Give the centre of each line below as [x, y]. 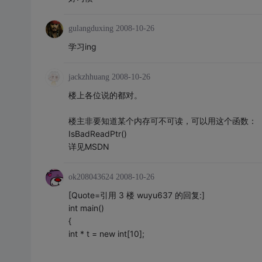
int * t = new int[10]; [106, 234]
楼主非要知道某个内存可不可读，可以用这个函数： [162, 121]
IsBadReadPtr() [97, 134]
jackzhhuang [89, 77]
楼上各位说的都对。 [105, 95]
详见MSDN [89, 146]
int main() [86, 208]
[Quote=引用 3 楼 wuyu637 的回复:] [136, 195]
